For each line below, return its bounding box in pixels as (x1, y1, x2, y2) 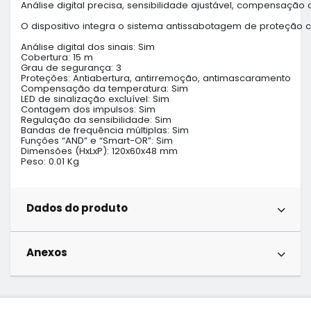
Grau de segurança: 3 (21, 60, 121, 74)
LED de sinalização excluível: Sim (21, 92, 169, 106)
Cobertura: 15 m (21, 50, 93, 64)
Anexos (26, 245, 67, 260)
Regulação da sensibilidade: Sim (21, 112, 171, 126)
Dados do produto (26, 201, 128, 216)
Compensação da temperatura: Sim (21, 81, 188, 95)
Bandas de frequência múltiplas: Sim (21, 123, 189, 137)
